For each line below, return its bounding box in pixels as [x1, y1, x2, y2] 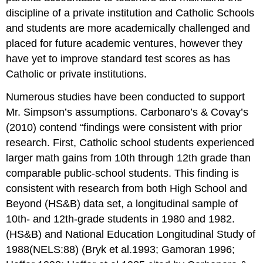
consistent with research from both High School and [6, 182, 248, 194]
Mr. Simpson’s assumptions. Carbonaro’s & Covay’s [6, 106, 249, 118]
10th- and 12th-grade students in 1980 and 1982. [6, 213, 235, 225]
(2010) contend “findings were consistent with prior [6, 121, 242, 133]
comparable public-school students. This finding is [6, 167, 240, 179]
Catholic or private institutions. [6, 68, 147, 80]
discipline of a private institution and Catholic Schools [6, 6, 255, 19]
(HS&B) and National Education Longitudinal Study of [6, 228, 256, 240]
